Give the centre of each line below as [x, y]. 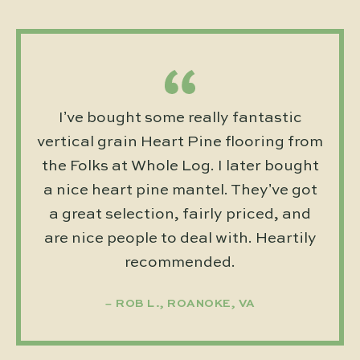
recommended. [180, 262]
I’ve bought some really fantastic [180, 117]
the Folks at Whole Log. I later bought [180, 166]
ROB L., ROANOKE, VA [186, 303]
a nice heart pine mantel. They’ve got [180, 190]
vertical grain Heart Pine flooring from [180, 141]
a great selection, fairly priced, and [180, 214]
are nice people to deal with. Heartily [180, 238]
